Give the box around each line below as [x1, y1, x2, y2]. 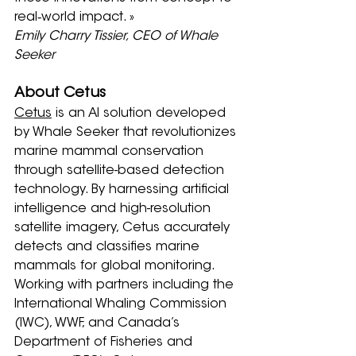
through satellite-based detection [14, 164, 228, 177]
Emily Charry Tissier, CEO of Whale [14, 29, 222, 43]
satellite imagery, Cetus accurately [14, 221, 234, 234]
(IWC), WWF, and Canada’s [14, 316, 184, 330]
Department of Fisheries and [14, 335, 196, 349]
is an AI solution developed [52, 106, 230, 120]
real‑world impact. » [14, 10, 134, 24]
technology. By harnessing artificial [14, 183, 233, 196]
